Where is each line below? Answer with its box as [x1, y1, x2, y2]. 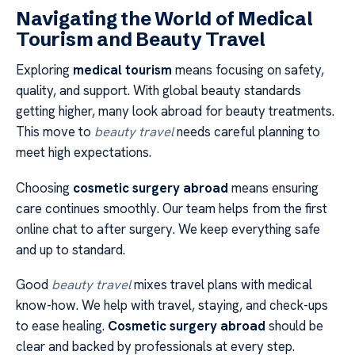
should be [265, 317, 323, 335]
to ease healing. [16, 317, 108, 335]
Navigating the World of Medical [16, 7, 313, 31]
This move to [16, 123, 94, 141]
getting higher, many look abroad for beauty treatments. [16, 102, 334, 120]
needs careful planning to [174, 123, 320, 141]
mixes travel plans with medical [131, 276, 312, 294]
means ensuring [228, 178, 319, 197]
